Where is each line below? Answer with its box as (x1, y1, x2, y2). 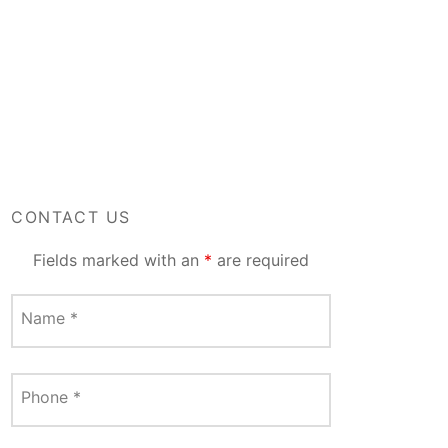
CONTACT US (11, 207, 131, 228)
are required (212, 250, 309, 271)
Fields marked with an (33, 250, 204, 271)
